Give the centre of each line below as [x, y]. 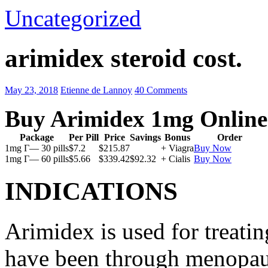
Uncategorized [73, 18]
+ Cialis [176, 159]
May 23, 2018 [31, 90]
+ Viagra [177, 148]
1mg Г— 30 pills [37, 148]
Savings [145, 137]
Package [37, 137]
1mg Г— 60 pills [37, 159]
